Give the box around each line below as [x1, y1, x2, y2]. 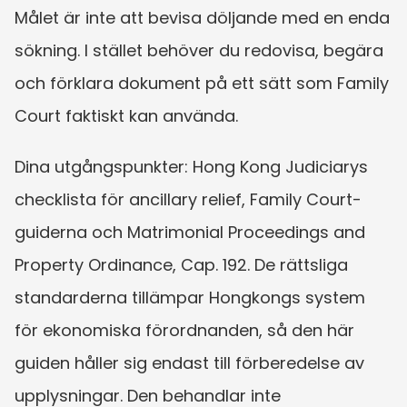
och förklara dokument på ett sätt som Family [15, 71, 389, 94]
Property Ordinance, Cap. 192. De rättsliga [15, 253, 348, 276]
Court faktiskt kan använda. [15, 104, 238, 127]
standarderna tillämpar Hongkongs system [15, 285, 365, 309]
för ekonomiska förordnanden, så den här [15, 318, 354, 342]
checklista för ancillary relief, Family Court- [15, 187, 362, 211]
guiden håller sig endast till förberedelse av [15, 351, 364, 374]
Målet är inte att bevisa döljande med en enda [15, 5, 390, 29]
